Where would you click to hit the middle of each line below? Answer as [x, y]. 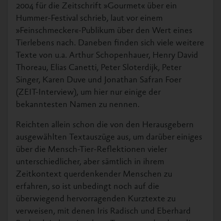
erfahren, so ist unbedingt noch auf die [88, 187]
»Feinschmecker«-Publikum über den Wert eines [104, 31]
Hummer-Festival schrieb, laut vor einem [89, 19]
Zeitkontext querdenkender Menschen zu [94, 175]
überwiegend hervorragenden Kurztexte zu [96, 199]
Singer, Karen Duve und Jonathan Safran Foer [99, 80]
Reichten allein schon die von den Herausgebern [105, 125]
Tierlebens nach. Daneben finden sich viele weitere [110, 43]
